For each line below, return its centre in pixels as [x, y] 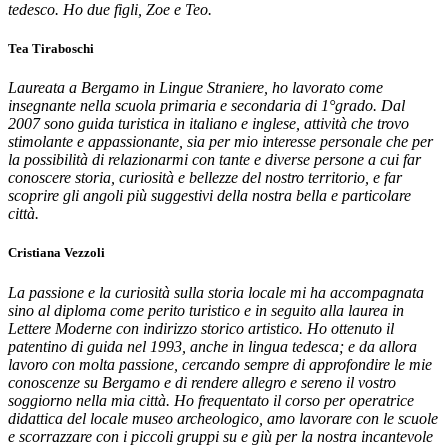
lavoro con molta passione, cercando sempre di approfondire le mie [220, 364]
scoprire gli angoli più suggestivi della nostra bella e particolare [209, 196]
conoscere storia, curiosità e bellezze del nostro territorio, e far [205, 178]
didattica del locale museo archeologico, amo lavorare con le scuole [223, 418]
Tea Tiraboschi [51, 49]
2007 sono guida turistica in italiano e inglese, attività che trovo [208, 124]
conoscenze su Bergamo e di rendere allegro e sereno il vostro [202, 382]
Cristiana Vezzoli [56, 253]
